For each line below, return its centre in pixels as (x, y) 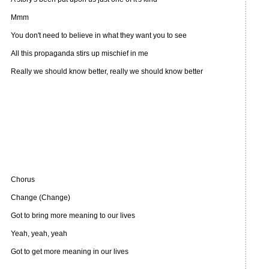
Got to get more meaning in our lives (70, 252)
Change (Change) (41, 198)
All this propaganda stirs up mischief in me (80, 53)
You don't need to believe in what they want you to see (99, 35)
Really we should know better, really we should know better (107, 71)
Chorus (23, 180)
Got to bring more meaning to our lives (73, 216)
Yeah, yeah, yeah (39, 234)
